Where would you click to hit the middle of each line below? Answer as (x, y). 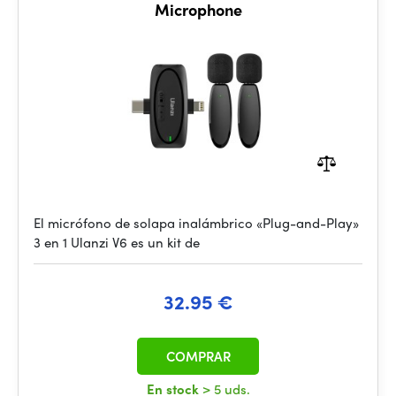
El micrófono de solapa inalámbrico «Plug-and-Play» (196, 223)
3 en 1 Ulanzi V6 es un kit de (117, 242)
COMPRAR (198, 356)
